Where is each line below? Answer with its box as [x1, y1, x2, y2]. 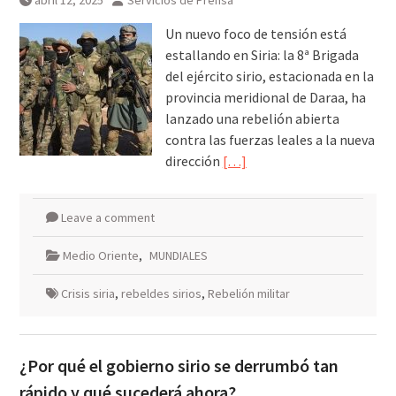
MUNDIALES [148, 247, 208, 264]
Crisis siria [60, 286, 115, 302]
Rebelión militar [207, 286, 290, 302]
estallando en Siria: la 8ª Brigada [164, 46, 359, 65]
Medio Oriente [62, 247, 139, 264]
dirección [164, 152, 223, 171]
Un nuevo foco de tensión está [164, 25, 346, 43]
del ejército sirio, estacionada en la [164, 67, 374, 86]
